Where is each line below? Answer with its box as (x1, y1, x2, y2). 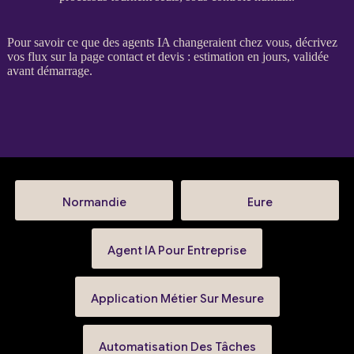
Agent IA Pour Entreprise (107, 243, 247, 258)
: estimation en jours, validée (183, 49, 329, 63)
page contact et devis (80, 49, 184, 63)
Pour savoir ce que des (6, 35, 122, 49)
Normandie (62, 194, 126, 209)
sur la (47, 49, 81, 63)
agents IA (122, 35, 170, 49)
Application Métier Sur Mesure (90, 291, 264, 306)
